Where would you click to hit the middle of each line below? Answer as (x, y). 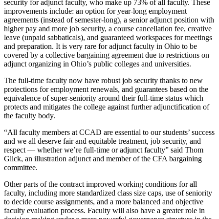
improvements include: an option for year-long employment (95, 11)
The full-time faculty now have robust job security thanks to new (103, 81)
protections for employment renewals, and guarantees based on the (106, 89)
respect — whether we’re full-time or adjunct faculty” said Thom (104, 150)
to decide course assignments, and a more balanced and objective (104, 202)
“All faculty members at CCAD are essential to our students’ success (109, 132)
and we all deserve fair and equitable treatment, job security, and (102, 141)
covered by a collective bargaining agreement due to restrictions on (107, 55)
